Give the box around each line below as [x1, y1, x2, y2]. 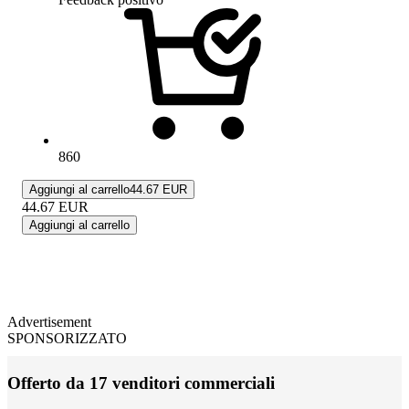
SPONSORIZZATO [7, 330, 127, 346]
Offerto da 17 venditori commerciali [7, 372, 275, 393]
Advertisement [7, 313, 91, 330]
